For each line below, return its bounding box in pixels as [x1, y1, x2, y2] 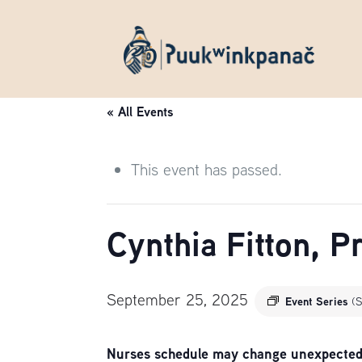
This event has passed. [131, 159, 283, 179]
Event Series [285, 293, 352, 309]
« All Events [107, 103, 174, 120]
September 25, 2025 [107, 289, 249, 309]
